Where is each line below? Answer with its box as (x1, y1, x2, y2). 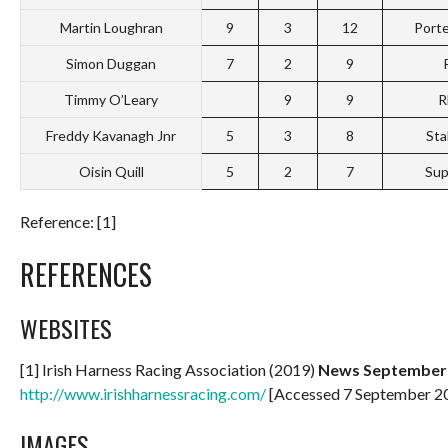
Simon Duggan (66, 54, 156, 72)
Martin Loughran (59, 18, 163, 36)
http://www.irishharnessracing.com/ (20, 383, 266, 403)
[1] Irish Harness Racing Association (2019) (20, 359, 318, 379)
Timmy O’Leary (64, 90, 158, 108)
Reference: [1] (20, 211, 116, 231)
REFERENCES (20, 253, 152, 295)
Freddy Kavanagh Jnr (46, 126, 176, 144)
